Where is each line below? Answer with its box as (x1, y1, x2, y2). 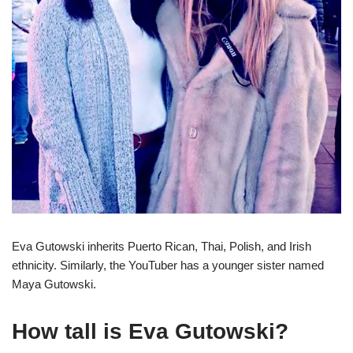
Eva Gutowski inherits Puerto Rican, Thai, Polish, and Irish (12, 240, 311, 254)
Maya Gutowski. (12, 277, 96, 292)
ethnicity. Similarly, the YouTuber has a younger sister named (12, 258, 324, 273)
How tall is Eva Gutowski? (12, 319, 288, 344)
